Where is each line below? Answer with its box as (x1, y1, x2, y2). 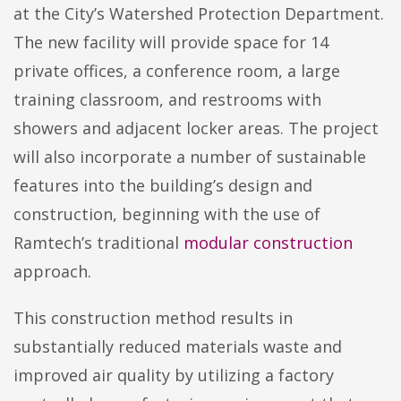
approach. (13, 260, 91, 282)
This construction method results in (13, 307, 293, 328)
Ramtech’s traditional (13, 232, 183, 253)
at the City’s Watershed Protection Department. (13, 3, 384, 24)
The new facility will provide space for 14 (13, 31, 328, 53)
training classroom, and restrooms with (13, 89, 321, 110)
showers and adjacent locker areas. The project (13, 117, 379, 139)
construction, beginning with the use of (13, 203, 320, 225)
